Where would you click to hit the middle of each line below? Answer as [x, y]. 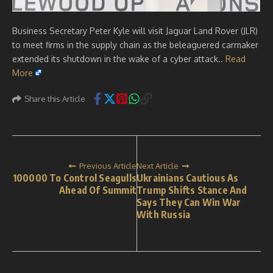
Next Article [158, 166]
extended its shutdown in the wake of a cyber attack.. [119, 59]
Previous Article [108, 166]
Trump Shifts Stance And [192, 190]
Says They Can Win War [189, 202]
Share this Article [55, 98]
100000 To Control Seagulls [74, 178]
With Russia [164, 214]
